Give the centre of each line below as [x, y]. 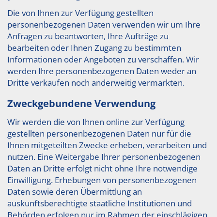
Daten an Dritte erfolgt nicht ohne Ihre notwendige [102, 168]
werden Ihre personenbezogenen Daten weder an [102, 71]
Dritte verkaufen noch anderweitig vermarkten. [96, 83]
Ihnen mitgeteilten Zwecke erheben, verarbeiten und [107, 145]
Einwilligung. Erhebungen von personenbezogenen [102, 180]
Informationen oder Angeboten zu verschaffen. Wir [103, 59]
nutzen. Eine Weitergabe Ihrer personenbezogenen [104, 157]
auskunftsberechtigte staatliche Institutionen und [100, 203]
